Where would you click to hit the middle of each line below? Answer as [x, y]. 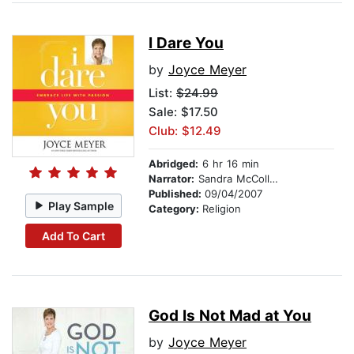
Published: [177, 194]
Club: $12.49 [185, 131]
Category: [175, 209]
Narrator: [171, 179]
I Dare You [186, 43]
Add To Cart [73, 235]
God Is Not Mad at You [230, 316]
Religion [222, 209]
